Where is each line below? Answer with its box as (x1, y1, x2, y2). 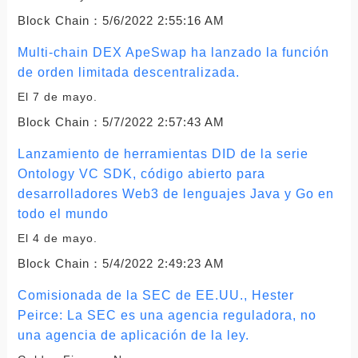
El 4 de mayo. (17, 231, 97, 245)
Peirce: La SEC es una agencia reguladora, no (17, 308, 316, 322)
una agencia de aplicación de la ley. (17, 328, 249, 342)
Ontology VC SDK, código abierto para (17, 166, 265, 181)
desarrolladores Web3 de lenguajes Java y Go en (17, 186, 334, 201)
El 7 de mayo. (17, 89, 97, 103)
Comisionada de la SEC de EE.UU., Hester (17, 288, 294, 302)
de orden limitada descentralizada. (17, 65, 240, 79)
